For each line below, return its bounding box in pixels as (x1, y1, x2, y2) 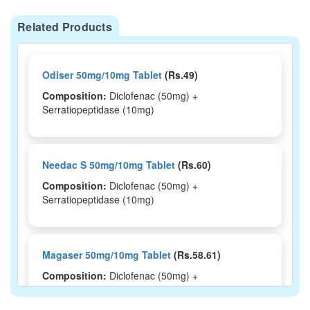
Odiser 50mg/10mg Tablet (42, 68, 162, 82)
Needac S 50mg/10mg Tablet (42, 158, 175, 172)
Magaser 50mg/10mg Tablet (42, 248, 171, 262)
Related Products (17, 19, 113, 35)
